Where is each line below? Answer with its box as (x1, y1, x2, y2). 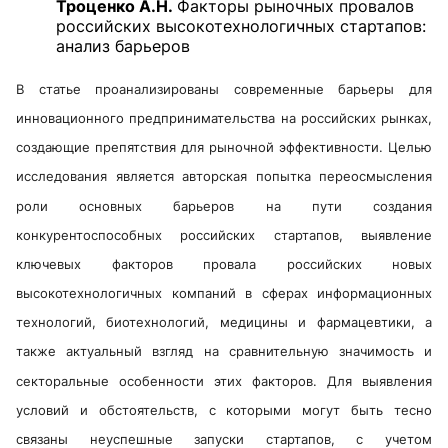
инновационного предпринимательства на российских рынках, (16, 110, 432, 127)
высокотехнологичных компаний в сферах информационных (16, 285, 432, 302)
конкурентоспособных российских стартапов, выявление (16, 226, 432, 243)
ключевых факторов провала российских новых (16, 256, 432, 273)
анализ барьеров (56, 35, 190, 56)
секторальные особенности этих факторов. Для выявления (16, 372, 432, 389)
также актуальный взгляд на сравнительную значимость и (16, 343, 432, 360)
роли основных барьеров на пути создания (16, 197, 432, 214)
